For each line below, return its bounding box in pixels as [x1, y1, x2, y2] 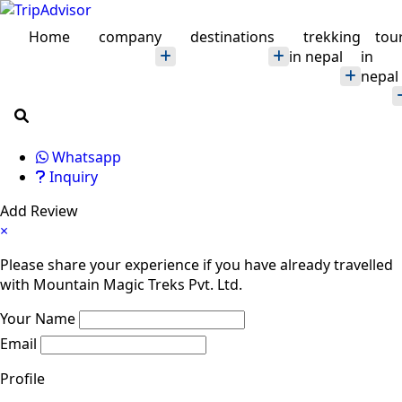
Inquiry [46, 166, 98, 187]
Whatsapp [48, 146, 121, 167]
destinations [190, 26, 275, 47]
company [99, 26, 162, 47]
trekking [303, 26, 361, 47]
